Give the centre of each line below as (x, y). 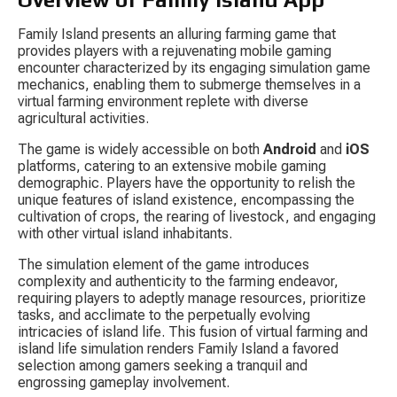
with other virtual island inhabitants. (125, 234)
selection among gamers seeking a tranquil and (164, 366)
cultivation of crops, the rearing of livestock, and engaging (198, 217)
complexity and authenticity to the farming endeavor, (180, 282)
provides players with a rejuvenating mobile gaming (176, 51)
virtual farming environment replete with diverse (165, 102)
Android (290, 150)
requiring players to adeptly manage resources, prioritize (194, 299)
